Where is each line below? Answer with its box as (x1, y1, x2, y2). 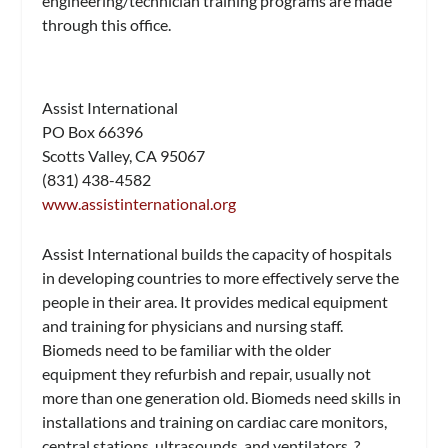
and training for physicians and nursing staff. (42, 315, 344, 335)
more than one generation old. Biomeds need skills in (42, 387, 402, 407)
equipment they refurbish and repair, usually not (42, 363, 372, 383)
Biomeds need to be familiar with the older (42, 339, 332, 359)
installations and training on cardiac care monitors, (42, 411, 388, 431)
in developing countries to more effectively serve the (42, 267, 400, 287)
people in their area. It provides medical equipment (42, 291, 389, 311)
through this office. (42, 14, 172, 34)
